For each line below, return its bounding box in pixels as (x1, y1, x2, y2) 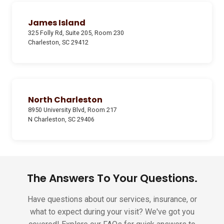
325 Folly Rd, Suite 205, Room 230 (28, 29, 124, 37)
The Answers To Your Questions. (26, 170, 197, 186)
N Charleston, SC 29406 (28, 115, 94, 123)
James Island (28, 17, 85, 29)
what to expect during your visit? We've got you (29, 207, 194, 217)
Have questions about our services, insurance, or (27, 194, 197, 204)
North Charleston (28, 94, 102, 106)
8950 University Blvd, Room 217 (28, 106, 117, 114)
